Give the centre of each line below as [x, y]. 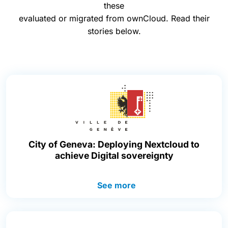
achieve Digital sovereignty [114, 155]
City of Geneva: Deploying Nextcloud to [114, 144]
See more [117, 185]
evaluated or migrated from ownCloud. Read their [114, 19]
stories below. [114, 31]
